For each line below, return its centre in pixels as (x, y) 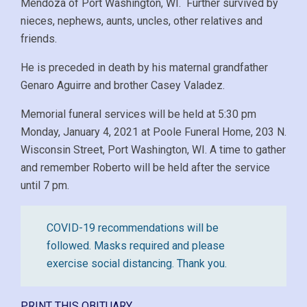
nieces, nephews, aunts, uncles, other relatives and (142, 21)
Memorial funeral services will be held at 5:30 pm (138, 114)
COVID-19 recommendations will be (133, 228)
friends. (39, 38)
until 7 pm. (45, 185)
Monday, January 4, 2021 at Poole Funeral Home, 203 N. (153, 132)
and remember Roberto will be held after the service (145, 167)
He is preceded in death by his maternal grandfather (144, 67)
